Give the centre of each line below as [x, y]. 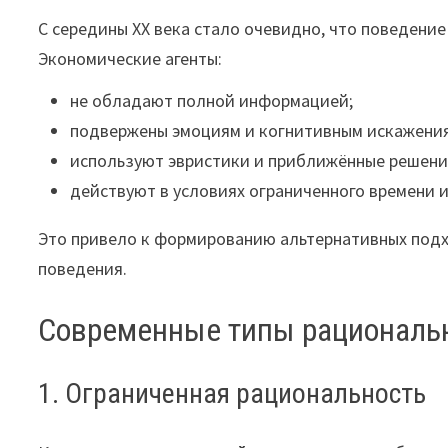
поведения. [83, 268]
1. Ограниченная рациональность [232, 393]
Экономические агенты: [130, 58]
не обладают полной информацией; [212, 100]
